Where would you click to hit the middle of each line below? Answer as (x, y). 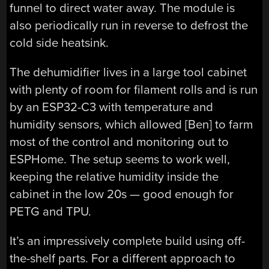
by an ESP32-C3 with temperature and (112, 107)
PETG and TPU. (51, 211)
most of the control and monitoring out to (119, 142)
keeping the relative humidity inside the (114, 177)
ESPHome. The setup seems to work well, (120, 159)
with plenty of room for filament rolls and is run (134, 89)
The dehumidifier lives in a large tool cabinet (128, 72)
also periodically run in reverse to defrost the (129, 25)
